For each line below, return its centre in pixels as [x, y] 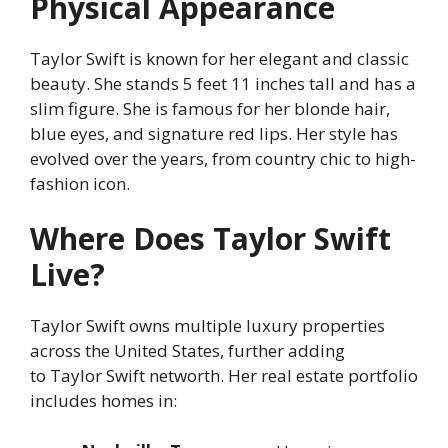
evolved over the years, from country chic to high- [223, 158]
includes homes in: [103, 401]
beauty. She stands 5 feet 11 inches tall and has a [223, 83]
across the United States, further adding [187, 351]
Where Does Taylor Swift [210, 239]
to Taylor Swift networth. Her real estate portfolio [224, 376]
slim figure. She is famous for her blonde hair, [210, 108]
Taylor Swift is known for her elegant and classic [219, 58]
